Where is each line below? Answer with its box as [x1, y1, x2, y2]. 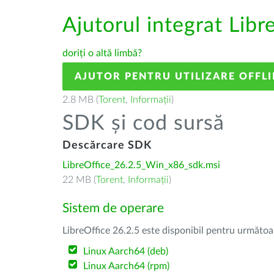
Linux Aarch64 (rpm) [83, 261, 170, 271]
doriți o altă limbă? [62, 48, 142, 58]
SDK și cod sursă [62, 113, 224, 134]
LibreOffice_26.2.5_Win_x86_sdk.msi [62, 160, 220, 170]
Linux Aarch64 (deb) [83, 246, 169, 256]
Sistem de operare [62, 202, 164, 215]
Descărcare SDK [62, 140, 152, 151]
